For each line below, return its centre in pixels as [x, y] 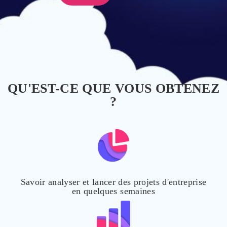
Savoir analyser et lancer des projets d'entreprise [113, 182]
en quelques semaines [113, 191]
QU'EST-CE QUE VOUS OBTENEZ [113, 88]
